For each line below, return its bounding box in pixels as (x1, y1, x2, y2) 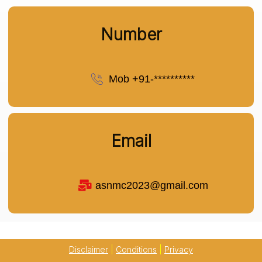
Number (100, 25, 162, 45)
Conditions (116, 244, 157, 255)
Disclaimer (69, 244, 108, 255)
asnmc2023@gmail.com (95, 180, 208, 192)
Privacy (164, 244, 193, 255)
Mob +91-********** (108, 73, 195, 85)
